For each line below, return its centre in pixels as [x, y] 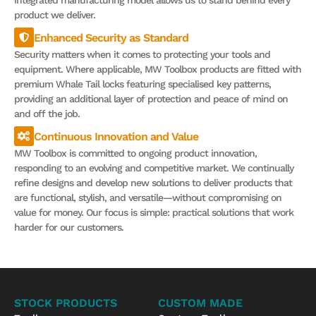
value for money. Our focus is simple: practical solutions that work [154, 213]
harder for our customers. [69, 227]
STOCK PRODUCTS [66, 303]
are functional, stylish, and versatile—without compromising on [148, 198]
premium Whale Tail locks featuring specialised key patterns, [142, 84]
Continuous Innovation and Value [116, 136]
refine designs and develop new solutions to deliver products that [153, 183]
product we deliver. [55, 15]
